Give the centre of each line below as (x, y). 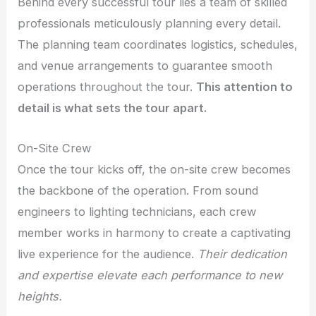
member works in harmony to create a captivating (154, 232)
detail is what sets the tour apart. (113, 108)
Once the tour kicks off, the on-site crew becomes (154, 169)
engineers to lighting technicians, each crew (137, 211)
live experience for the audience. (108, 254)
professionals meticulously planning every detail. (150, 24)
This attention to (245, 87)
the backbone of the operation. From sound (138, 190)
